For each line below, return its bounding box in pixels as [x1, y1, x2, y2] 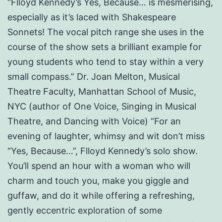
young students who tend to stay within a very [7, 56, 204, 67]
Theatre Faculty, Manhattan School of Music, [7, 86, 196, 97]
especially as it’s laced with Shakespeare [7, 12, 176, 23]
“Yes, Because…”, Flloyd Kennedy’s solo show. [7, 146, 198, 157]
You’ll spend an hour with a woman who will [7, 161, 190, 171]
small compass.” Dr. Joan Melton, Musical [7, 71, 180, 82]
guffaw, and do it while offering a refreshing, [7, 190, 195, 201]
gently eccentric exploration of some [7, 205, 162, 216]
